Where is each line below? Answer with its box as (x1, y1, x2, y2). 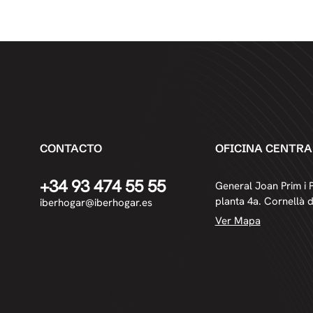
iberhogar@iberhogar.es (39, 196, 152, 210)
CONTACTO (39, 141, 102, 155)
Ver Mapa (214, 214, 261, 228)
